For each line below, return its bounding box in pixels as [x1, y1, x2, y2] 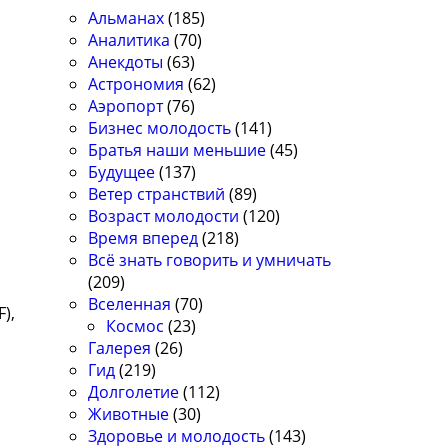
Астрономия [88, 73, 185, 96]
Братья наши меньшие [88, 139, 267, 162]
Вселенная [88, 293, 172, 316]
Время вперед [88, 227, 199, 250]
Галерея [88, 337, 152, 360]
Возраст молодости [88, 205, 240, 228]
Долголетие [88, 381, 180, 404]
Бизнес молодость [88, 117, 232, 140]
